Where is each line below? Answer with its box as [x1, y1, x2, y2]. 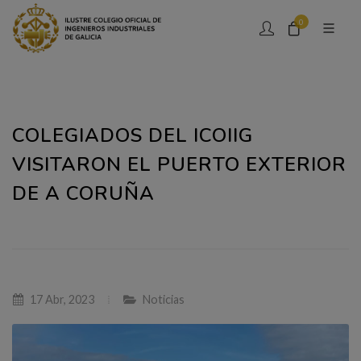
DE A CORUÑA [12, 180, 155, 206]
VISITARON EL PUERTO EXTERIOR [12, 151, 346, 177]
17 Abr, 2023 [27, 293, 94, 306]
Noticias [143, 293, 185, 306]
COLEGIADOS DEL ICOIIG [12, 122, 253, 148]
